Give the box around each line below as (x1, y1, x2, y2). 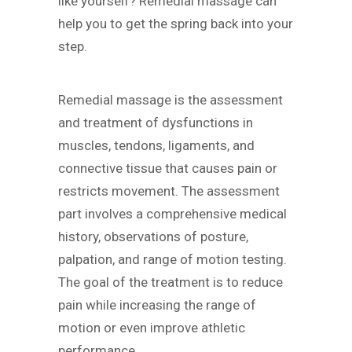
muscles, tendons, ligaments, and (58, 137, 255, 154)
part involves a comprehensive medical (58, 206, 287, 222)
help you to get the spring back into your (58, 15, 293, 31)
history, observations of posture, (58, 229, 248, 245)
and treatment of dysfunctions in (58, 115, 253, 131)
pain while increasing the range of (58, 297, 256, 313)
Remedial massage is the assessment (58, 92, 283, 108)
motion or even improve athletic (58, 320, 245, 336)
